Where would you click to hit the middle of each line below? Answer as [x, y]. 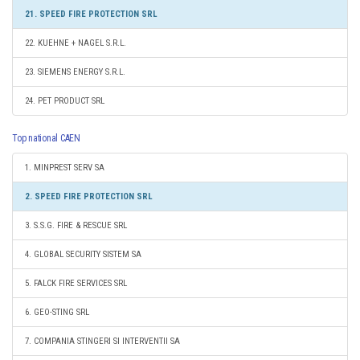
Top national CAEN [46, 138]
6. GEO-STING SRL [57, 312]
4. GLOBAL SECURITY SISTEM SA [83, 254]
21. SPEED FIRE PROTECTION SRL [91, 14]
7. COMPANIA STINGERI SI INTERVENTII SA [102, 341]
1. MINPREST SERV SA [65, 168]
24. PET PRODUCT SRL [65, 101]
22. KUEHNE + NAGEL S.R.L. [76, 43]
